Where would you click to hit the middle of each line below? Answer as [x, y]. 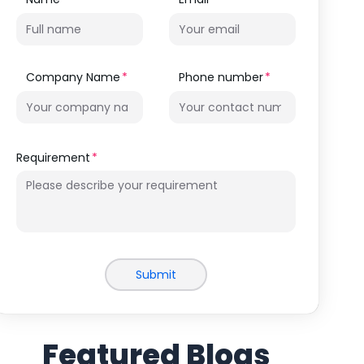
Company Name [73, 77]
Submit [156, 275]
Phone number [221, 77]
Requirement [53, 158]
